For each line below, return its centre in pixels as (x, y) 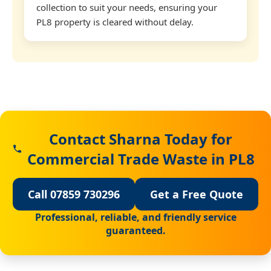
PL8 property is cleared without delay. (115, 21)
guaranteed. (135, 230)
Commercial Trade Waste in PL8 (141, 158)
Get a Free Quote (197, 194)
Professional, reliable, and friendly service (135, 217)
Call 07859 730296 (74, 194)
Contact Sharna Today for (141, 139)
